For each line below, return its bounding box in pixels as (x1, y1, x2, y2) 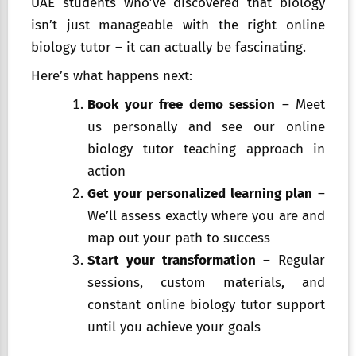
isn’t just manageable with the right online (31, 17, 325, 34)
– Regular (255, 252, 325, 269)
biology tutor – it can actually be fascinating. (31, 39, 306, 56)
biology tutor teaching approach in (87, 141, 325, 158)
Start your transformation (87, 252, 256, 269)
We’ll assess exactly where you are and (87, 207, 325, 225)
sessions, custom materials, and (87, 274, 325, 292)
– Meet (275, 96, 325, 114)
